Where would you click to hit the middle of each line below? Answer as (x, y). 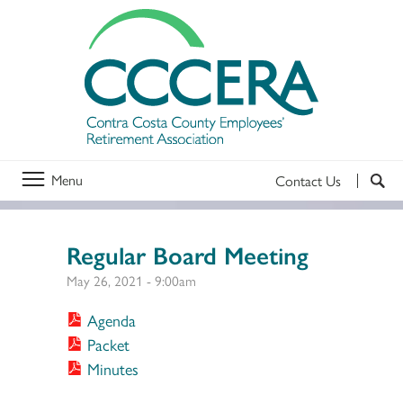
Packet (109, 344)
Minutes (113, 368)
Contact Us (308, 180)
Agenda (112, 319)
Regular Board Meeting (188, 254)
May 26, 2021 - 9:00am (131, 280)
